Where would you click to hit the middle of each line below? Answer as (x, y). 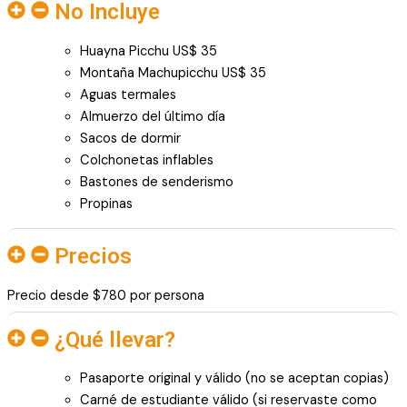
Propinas (106, 203)
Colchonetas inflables (147, 160)
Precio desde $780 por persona (106, 295)
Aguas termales (128, 94)
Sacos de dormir (130, 138)
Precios (93, 257)
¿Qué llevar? (115, 339)
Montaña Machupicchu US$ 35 (173, 73)
